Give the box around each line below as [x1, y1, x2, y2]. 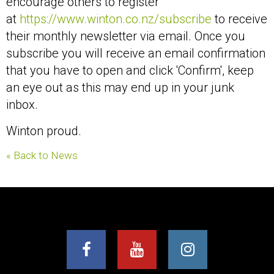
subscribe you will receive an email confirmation [6, 46, 265, 61]
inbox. [6, 97, 38, 113]
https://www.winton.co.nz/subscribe [20, 12, 212, 27]
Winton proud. [6, 124, 81, 139]
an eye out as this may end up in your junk [6, 80, 234, 95]
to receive [212, 12, 267, 27]
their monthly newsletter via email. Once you [6, 29, 245, 44]
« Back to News [6, 149, 78, 162]
